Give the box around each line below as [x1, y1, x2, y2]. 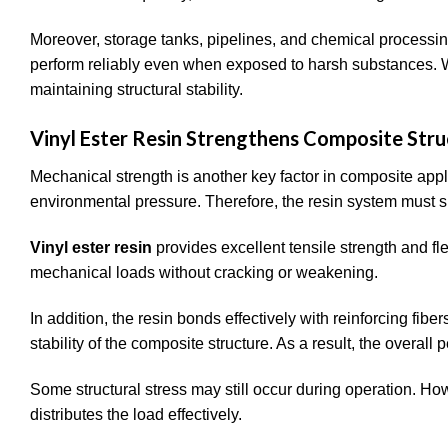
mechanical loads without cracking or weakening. [30, 264, 378, 282]
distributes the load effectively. [30, 405, 242, 423]
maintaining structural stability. [30, 80, 243, 98]
